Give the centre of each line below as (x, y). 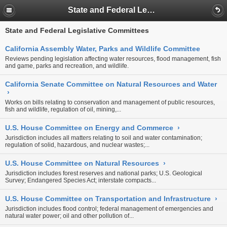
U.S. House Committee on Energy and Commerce (89, 128)
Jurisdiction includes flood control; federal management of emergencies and (109, 209)
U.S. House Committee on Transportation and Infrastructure (108, 199)
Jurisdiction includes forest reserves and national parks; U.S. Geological (104, 173)
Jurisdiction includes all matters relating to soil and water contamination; (104, 138)
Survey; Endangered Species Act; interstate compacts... (81, 180)
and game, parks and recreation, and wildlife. (67, 66)
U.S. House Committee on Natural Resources (82, 163)
